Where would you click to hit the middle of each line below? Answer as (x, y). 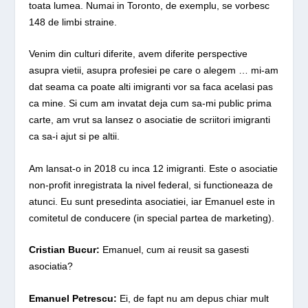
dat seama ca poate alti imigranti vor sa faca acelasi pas (151, 87)
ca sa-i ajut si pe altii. (75, 136)
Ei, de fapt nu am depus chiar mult (193, 298)
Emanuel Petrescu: (73, 298)
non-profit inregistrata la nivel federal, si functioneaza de (151, 185)
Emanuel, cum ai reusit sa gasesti (175, 250)
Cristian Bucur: (65, 250)
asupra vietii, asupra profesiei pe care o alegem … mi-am (154, 70)
